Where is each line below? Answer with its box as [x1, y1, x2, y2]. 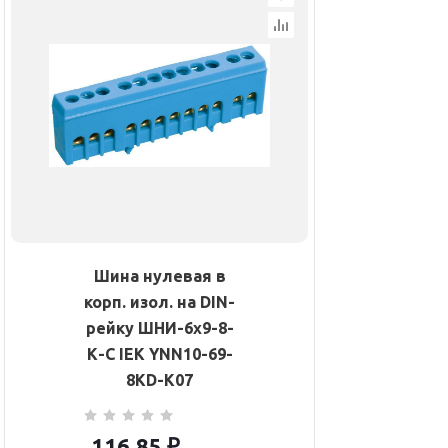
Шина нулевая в [93, 267, 226, 286]
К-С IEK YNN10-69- [86, 345, 233, 364]
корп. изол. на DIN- [84, 293, 235, 312]
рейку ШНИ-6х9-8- [85, 319, 234, 338]
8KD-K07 [126, 371, 193, 390]
